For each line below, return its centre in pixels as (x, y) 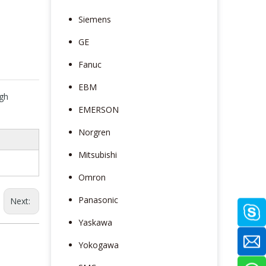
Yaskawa (95, 222)
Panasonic (98, 199)
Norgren (94, 132)
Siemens (95, 19)
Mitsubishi (98, 154)
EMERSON (99, 109)
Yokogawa (99, 245)
